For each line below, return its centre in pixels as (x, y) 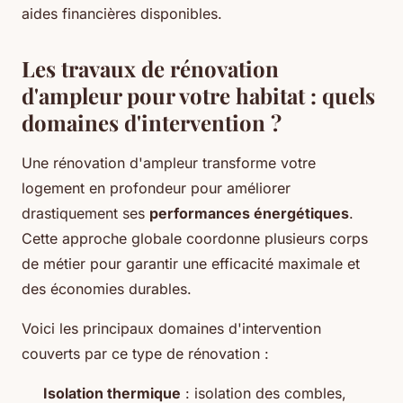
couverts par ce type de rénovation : (145, 354)
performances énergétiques (249, 214)
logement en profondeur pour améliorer (156, 188)
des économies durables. (107, 289)
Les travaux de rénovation (150, 69)
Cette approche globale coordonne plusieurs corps (195, 239)
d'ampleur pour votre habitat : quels (198, 96)
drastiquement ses (85, 214)
